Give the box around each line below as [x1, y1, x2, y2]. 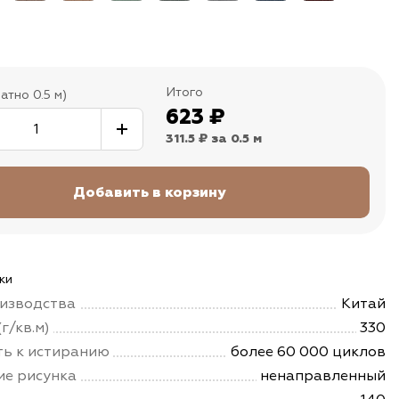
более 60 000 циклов [231, 343, 386, 361]
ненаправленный [260, 367, 386, 385]
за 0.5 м [211, 133, 262, 145]
